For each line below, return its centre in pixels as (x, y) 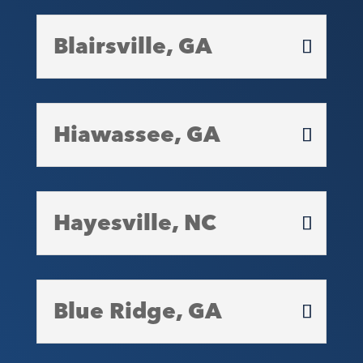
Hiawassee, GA (137, 135)
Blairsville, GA (132, 47)
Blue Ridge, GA (137, 312)
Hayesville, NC (135, 223)
